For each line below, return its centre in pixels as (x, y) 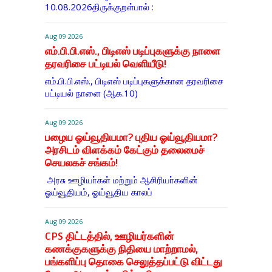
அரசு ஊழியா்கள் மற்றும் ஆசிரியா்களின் (121, 180)
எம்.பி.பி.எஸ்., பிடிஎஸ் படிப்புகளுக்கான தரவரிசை (134, 81)
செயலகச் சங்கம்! (81, 163)
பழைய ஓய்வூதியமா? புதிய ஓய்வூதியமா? (131, 138)
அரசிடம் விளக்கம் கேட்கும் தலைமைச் (124, 151)
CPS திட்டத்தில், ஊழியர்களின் (109, 237)
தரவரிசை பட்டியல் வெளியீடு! (105, 64)
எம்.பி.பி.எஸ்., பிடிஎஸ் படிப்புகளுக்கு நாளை (132, 52)
